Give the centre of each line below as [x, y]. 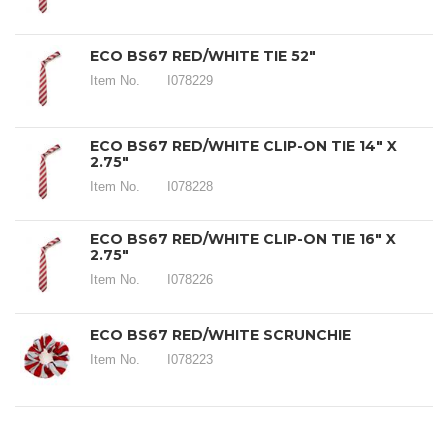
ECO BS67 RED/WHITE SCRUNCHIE [220, 335]
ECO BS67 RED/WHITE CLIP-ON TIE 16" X [243, 239]
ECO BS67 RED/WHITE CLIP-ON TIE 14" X [243, 146]
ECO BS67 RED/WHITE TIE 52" [203, 56]
